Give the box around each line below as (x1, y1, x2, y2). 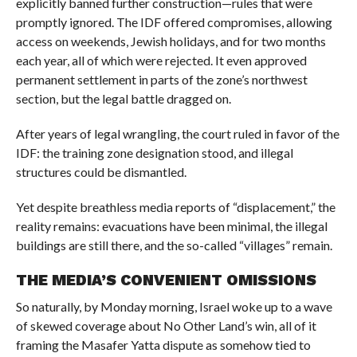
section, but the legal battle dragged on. (15, 91, 231, 107)
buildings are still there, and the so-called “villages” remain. (15, 237, 332, 253)
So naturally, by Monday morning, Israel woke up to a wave (15, 299, 332, 315)
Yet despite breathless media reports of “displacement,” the (15, 199, 335, 215)
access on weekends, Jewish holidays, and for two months (15, 33, 326, 49)
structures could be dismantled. (15, 164, 186, 180)
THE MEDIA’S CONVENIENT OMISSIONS (15, 271, 316, 290)
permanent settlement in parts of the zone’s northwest (15, 72, 308, 88)
